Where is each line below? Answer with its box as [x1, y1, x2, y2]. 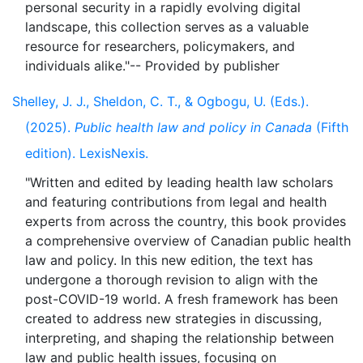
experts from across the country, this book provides [25, 213, 346, 229]
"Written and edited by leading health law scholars [25, 174, 333, 190]
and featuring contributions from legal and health [25, 194, 327, 210]
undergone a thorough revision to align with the [25, 271, 318, 288]
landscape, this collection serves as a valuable [25, 19, 309, 35]
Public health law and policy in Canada [75, 119, 312, 135]
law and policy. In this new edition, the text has [25, 252, 313, 268]
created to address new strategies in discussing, [25, 310, 322, 327]
